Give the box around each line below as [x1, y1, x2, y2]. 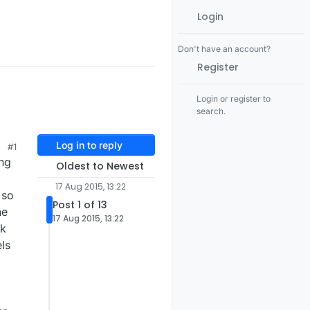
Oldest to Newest [55, 159, 144, 174]
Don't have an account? [178, 44, 271, 54]
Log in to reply [55, 139, 122, 152]
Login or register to [197, 93, 271, 104]
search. [197, 106, 226, 116]
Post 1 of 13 [53, 198, 107, 212]
